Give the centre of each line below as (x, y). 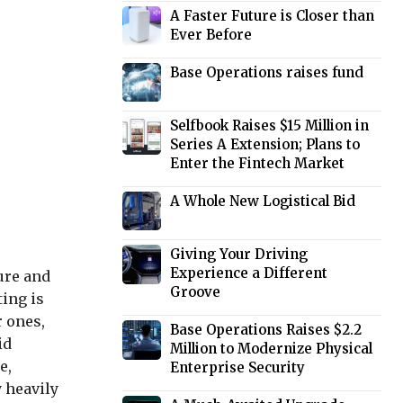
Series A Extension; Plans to (265, 145)
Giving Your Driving (239, 255)
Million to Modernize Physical (272, 349)
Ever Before (211, 35)
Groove (196, 292)
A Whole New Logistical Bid (263, 201)
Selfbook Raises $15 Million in (270, 126)
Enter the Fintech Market (258, 164)
